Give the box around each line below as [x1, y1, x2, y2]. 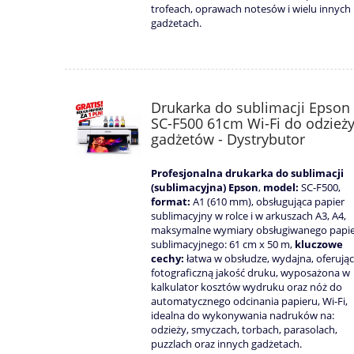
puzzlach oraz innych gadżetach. [151, 337, 302, 352]
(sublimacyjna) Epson [151, 180, 258, 195]
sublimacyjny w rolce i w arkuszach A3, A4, [151, 209, 346, 224]
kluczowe [295, 237, 343, 252]
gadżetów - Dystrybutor [151, 130, 305, 149]
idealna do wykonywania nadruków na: [151, 308, 334, 323]
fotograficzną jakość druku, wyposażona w [151, 265, 350, 281]
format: [151, 194, 190, 209]
